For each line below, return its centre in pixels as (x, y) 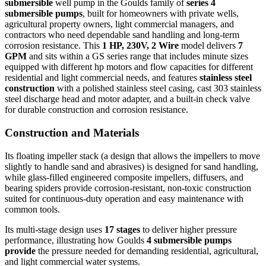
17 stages (122, 229)
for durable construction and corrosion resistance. (96, 110)
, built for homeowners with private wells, (161, 14)
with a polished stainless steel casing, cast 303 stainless (158, 88)
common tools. (32, 209)
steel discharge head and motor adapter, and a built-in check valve (127, 99)
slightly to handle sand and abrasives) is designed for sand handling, (132, 166)
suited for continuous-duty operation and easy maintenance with (124, 198)
